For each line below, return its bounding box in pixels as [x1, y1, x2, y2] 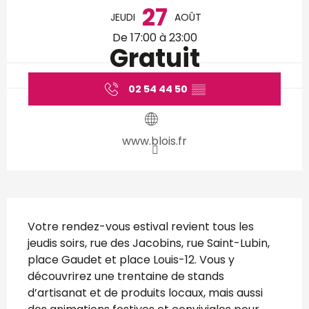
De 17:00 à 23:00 [112, 29, 197, 46]
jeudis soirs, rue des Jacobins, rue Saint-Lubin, [28, 235, 270, 252]
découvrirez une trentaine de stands [28, 268, 224, 285]
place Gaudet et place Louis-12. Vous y [28, 252, 235, 268]
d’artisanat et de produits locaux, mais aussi [28, 285, 263, 301]
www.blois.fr [122, 133, 187, 150]
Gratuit [109, 40, 200, 76]
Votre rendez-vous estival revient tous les [28, 219, 254, 235]
